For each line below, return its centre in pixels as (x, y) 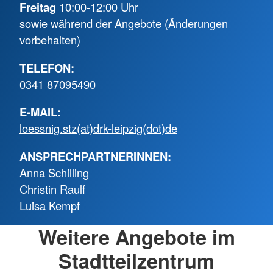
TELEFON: (47, 68)
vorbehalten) (50, 40)
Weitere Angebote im (136, 236)
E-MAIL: (40, 112)
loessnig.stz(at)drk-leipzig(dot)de (98, 128)
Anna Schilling (54, 172)
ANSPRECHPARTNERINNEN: (95, 156)
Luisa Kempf (50, 205)
